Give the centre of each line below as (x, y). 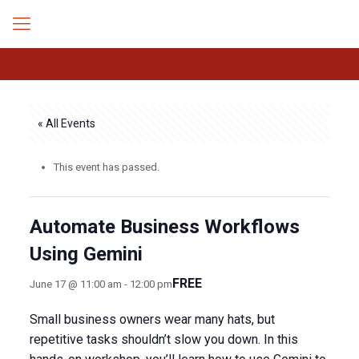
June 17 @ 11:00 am (75, 284)
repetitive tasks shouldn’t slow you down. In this (163, 339)
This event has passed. (106, 167)
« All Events (66, 123)
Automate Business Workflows (164, 227)
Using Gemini (86, 254)
